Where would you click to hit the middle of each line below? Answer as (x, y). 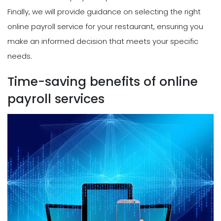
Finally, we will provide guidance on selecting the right (104, 12)
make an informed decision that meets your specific (103, 41)
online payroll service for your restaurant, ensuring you (105, 27)
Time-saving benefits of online (103, 82)
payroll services (56, 99)
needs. (20, 56)
